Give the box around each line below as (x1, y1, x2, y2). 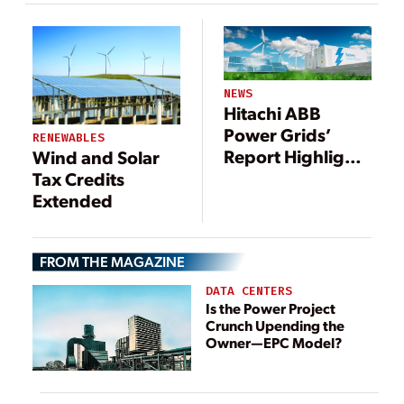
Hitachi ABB (224, 101, 322, 125)
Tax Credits (32, 167, 124, 191)
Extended (32, 188, 113, 213)
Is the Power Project (206, 298, 336, 318)
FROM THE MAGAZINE (40, 252, 185, 271)
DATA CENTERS (206, 283, 293, 299)
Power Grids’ (224, 123, 332, 147)
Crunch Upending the (206, 316, 345, 335)
